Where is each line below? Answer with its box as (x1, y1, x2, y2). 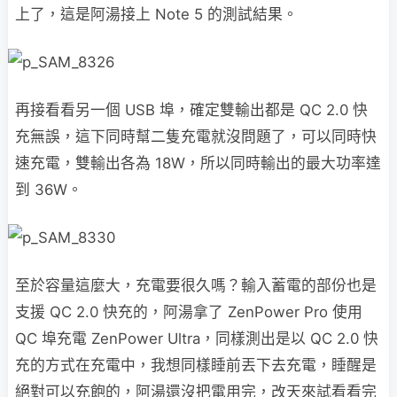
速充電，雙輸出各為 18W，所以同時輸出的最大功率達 (15, 153, 381, 172)
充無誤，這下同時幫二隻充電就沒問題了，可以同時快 (15, 127, 377, 145)
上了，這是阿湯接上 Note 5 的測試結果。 (15, 4, 298, 23)
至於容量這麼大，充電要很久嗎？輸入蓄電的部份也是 (15, 276, 377, 294)
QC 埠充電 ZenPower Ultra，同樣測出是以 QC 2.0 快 (15, 329, 378, 347)
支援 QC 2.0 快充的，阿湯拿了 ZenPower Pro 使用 (15, 302, 362, 321)
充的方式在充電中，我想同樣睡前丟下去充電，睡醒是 (15, 355, 377, 374)
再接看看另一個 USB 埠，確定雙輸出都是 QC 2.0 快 (15, 100, 368, 119)
